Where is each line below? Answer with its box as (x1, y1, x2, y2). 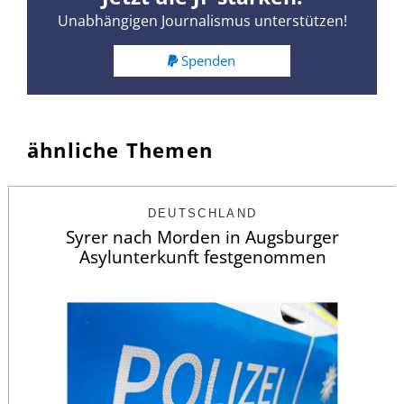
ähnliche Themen (27, 135, 213, 163)
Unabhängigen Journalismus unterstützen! (57, 11, 347, 32)
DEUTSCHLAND (147, 206, 258, 220)
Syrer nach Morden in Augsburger (66, 225, 339, 249)
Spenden (181, 50, 236, 69)
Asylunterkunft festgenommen (78, 244, 326, 269)
